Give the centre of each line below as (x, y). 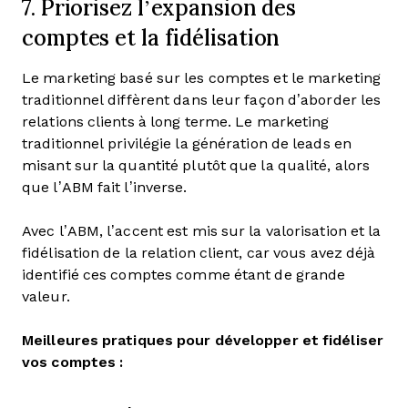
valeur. (48, 296)
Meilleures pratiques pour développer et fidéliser (203, 340)
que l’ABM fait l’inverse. (107, 187)
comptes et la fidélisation (155, 37)
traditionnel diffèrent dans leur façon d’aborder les (202, 100)
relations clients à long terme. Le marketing (176, 122)
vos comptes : (73, 362)
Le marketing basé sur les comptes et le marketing (201, 78)
